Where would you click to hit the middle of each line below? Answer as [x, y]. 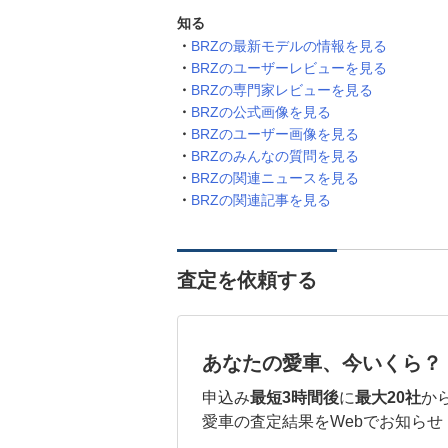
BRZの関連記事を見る [261, 200]
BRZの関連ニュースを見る [275, 178]
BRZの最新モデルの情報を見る [289, 46]
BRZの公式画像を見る [261, 112]
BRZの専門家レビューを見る [282, 90]
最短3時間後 [294, 397]
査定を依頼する [247, 280]
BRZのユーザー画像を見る [275, 134]
